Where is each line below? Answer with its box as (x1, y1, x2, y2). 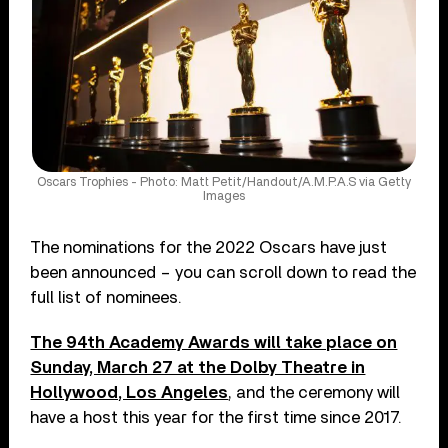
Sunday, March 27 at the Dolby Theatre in (30, 358, 366, 376)
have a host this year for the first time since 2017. (30, 408, 403, 426)
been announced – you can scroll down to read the (30, 263, 417, 281)
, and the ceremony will (228, 383, 401, 401)
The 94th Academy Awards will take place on (30, 333, 398, 351)
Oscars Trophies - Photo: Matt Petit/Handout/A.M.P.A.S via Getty (36, 175, 411, 189)
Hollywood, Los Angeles (30, 383, 229, 401)
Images (202, 189, 245, 203)
